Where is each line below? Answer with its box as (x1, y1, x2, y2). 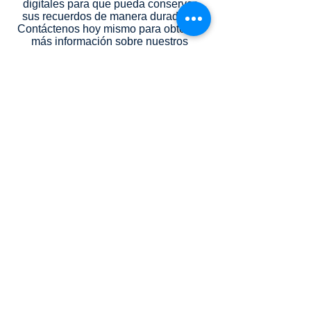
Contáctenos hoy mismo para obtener (17, 23, 201, 35)
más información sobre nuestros (31, 35, 188, 47)
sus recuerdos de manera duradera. (22, 10, 197, 22)
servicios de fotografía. (54, 48, 165, 60)
